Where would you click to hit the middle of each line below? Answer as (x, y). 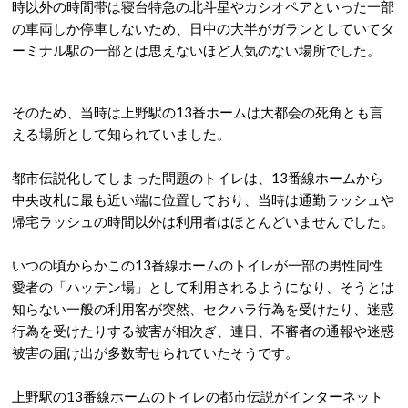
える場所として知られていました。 (121, 133)
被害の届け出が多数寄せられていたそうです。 (155, 352)
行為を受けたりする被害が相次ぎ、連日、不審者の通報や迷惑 (203, 330)
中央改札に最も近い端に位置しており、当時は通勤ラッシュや (203, 199)
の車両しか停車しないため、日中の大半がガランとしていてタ (203, 28)
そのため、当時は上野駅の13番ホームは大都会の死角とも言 (198, 112)
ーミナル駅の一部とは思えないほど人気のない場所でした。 (196, 50)
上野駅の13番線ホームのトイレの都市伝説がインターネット (198, 396)
